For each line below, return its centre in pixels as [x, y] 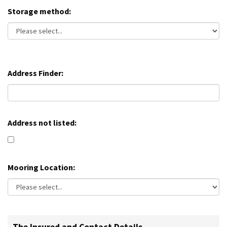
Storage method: [39, 11]
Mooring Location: [41, 167]
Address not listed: [42, 123]
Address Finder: [35, 73]
